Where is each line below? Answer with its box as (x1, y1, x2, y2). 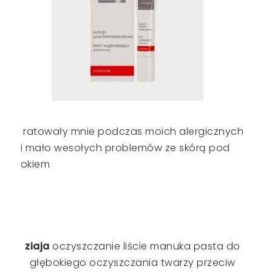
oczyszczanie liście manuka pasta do (52, 239, 240, 253)
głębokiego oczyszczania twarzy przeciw (29, 255, 236, 270)
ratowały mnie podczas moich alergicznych (20, 124, 244, 138)
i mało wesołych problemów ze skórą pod (20, 140, 230, 155)
